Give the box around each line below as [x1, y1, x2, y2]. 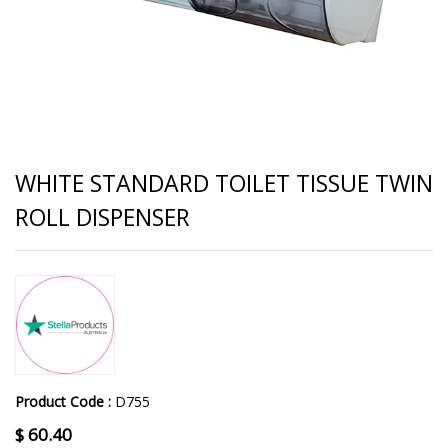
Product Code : [15, 392, 115, 412]
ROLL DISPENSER [15, 201, 190, 234]
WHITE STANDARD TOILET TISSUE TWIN [15, 167, 433, 200]
